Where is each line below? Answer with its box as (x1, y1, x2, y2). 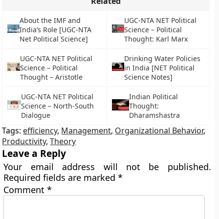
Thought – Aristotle (20, 72, 83, 82)
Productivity (2, 136, 46, 147)
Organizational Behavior (115, 125, 204, 136)
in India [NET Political (124, 63, 195, 72)
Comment (3, 184, 47, 196)
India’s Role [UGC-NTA (19, 25, 91, 34)
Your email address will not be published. (3, 161, 211, 173)
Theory (50, 136, 76, 147)
